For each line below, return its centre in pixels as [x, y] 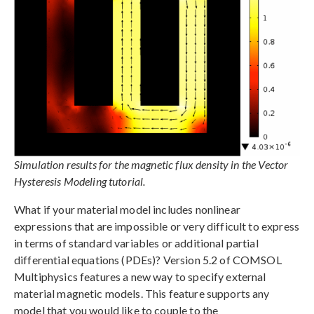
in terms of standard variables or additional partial [136, 243]
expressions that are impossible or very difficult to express [157, 226]
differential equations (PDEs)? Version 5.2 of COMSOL [148, 260]
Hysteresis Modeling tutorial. [80, 182]
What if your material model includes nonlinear [127, 210]
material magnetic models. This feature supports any [142, 294]
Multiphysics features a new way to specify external [140, 277]
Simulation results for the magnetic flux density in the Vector [151, 165]
